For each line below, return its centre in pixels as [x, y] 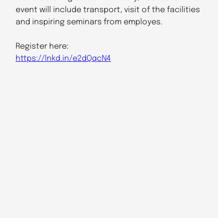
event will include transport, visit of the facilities [108, 10]
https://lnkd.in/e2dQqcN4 [63, 59]
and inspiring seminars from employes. [89, 22]
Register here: [42, 47]
